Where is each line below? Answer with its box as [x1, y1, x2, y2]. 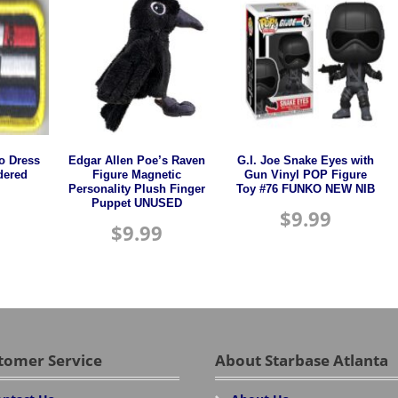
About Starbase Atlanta [215, 349, 389, 370]
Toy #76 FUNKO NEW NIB [236, 182, 376, 195]
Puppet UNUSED [91, 196, 182, 210]
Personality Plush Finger [68, 182, 205, 195]
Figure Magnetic [92, 168, 181, 181]
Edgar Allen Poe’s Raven [68, 154, 205, 167]
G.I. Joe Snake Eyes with [237, 154, 375, 167]
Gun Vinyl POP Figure [244, 168, 368, 181]
